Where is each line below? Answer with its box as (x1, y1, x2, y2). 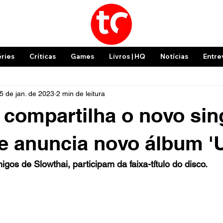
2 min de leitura (56, 89, 105, 98)
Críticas (29, 52, 56, 60)
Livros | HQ (109, 52, 145, 60)
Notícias (160, 52, 188, 60)
